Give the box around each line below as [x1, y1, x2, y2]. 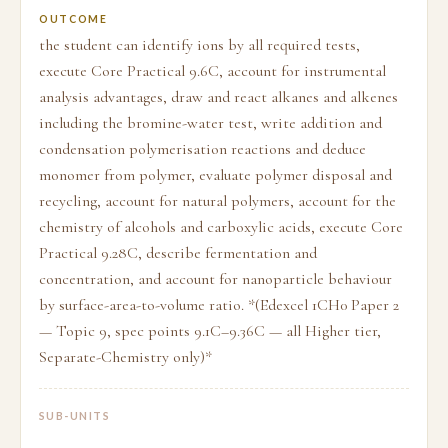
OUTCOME [39, 13, 108, 25]
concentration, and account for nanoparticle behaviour [39, 269, 392, 289]
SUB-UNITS [39, 410, 111, 422]
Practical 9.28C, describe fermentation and [39, 243, 317, 263]
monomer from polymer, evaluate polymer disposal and [39, 165, 392, 185]
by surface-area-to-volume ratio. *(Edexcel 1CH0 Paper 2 [39, 295, 399, 315]
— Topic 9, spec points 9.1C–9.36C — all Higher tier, [39, 321, 381, 341]
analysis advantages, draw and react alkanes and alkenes [39, 87, 398, 107]
